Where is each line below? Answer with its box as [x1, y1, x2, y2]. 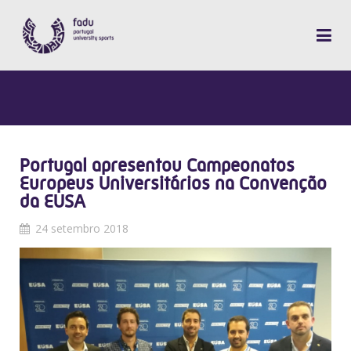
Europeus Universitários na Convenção [20, 172, 327, 194]
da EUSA [20, 190, 85, 212]
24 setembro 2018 [35, 221, 128, 236]
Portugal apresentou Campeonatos [20, 154, 295, 176]
